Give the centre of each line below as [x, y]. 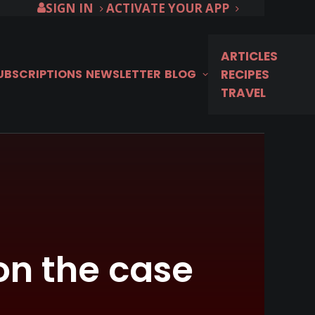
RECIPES [245, 75]
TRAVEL [243, 93]
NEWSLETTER [123, 74]
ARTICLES [249, 56]
